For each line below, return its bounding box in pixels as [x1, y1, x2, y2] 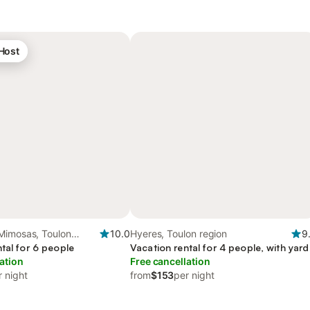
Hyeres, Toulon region [130, 228, 228, 239]
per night [174, 269, 215, 281]
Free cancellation [130, 255, 210, 267]
